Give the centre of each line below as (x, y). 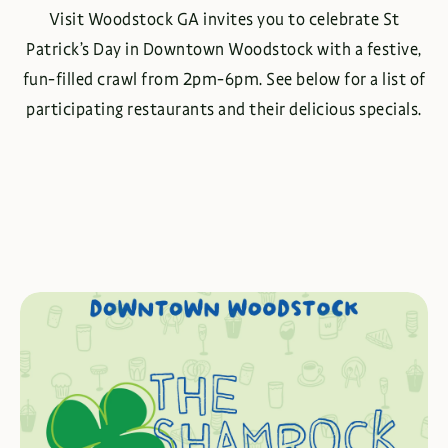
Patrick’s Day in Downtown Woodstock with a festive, (224, 49)
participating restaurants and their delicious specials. (224, 109)
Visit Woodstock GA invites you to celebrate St (224, 19)
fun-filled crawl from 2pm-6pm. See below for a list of (224, 79)
